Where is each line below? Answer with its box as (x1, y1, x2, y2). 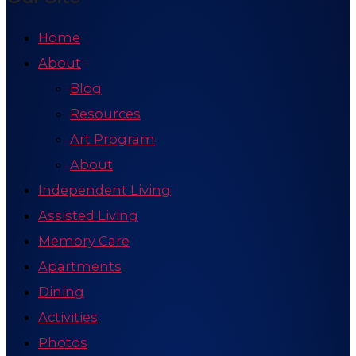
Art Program (70, 130, 155, 147)
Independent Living (38, 181, 171, 198)
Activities (38, 308, 98, 325)
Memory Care (38, 232, 130, 249)
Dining (38, 283, 84, 300)
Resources (70, 105, 141, 122)
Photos (38, 334, 87, 350)
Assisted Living (38, 207, 138, 223)
